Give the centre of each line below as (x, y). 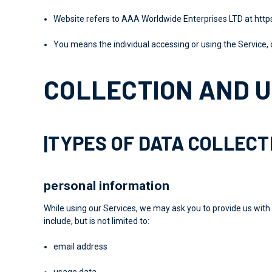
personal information (107, 185)
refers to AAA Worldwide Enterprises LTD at (170, 19)
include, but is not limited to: (97, 221)
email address (81, 246)
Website (69, 19)
